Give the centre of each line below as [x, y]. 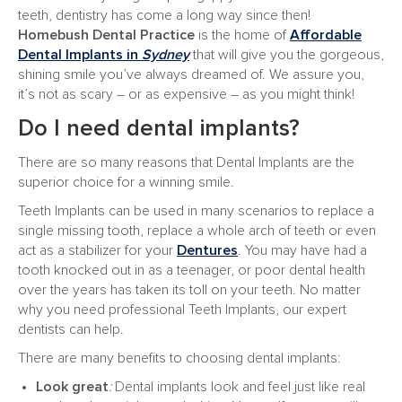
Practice [167, 35]
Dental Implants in [80, 55]
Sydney [166, 55]
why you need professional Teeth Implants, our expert [182, 310]
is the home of [242, 35]
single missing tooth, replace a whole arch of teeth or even [197, 231]
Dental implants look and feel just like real [238, 387]
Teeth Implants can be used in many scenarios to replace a [196, 211]
